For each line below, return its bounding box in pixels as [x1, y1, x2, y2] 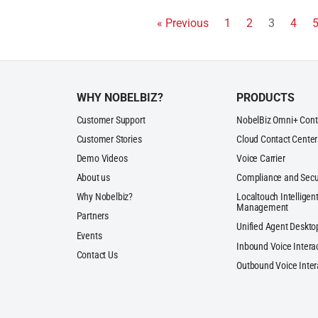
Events [76, 229, 102, 242]
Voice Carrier [236, 153, 285, 165]
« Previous [157, 16, 209, 30]
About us [76, 172, 110, 185]
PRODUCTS [236, 91, 295, 105]
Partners [76, 210, 109, 223]
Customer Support [76, 114, 146, 127]
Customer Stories [76, 133, 142, 146]
